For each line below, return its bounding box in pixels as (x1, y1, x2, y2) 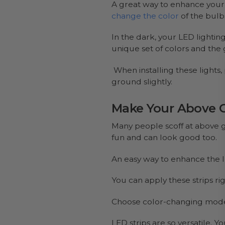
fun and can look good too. (111, 133, 217, 143)
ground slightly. (111, 76, 174, 86)
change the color (111, 11, 179, 21)
